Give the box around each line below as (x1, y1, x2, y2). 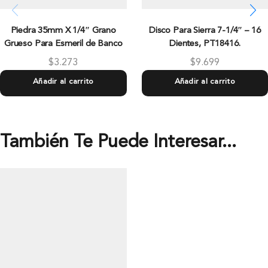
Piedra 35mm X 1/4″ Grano (10, 26, 116, 36)
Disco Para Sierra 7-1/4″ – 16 (148, 26, 261, 36)
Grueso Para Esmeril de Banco (4, 39, 123, 49)
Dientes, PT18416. (169, 39, 240, 49)
